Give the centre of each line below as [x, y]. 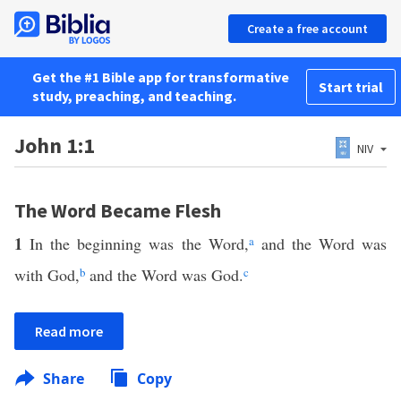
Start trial [351, 87]
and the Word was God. [164, 275]
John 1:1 [55, 145]
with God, [47, 275]
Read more [69, 331]
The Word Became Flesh [118, 210]
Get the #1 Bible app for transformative [161, 77]
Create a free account [307, 29]
